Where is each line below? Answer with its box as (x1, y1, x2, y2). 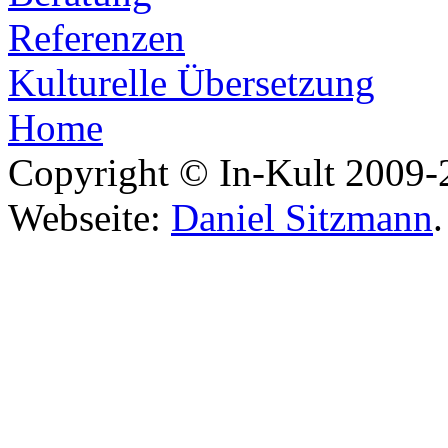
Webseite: (8, 196, 171, 239)
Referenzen (8, 16, 185, 59)
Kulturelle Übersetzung (8, 61, 375, 104)
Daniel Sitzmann (171, 196, 433, 239)
